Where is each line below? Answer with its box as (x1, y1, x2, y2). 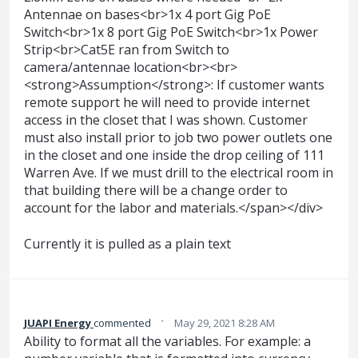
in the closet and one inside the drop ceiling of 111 (24, 146, 324, 165)
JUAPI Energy (24, 316, 91, 331)
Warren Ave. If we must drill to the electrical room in (24, 164, 333, 182)
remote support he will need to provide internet (24, 93, 310, 112)
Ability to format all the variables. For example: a (24, 332, 311, 351)
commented (93, 316, 153, 331)
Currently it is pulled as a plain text (24, 234, 231, 253)
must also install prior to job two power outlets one (24, 129, 332, 147)
